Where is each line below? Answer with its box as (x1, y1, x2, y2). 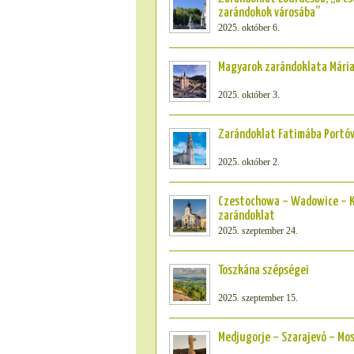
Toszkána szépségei (218, 264, 309, 277)
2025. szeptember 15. (218, 292, 298, 303)
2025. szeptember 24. (218, 225, 298, 236)
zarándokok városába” (218, 6, 320, 20)
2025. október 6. (218, 22, 280, 33)
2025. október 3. (218, 89, 280, 100)
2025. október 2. (218, 156, 280, 168)
